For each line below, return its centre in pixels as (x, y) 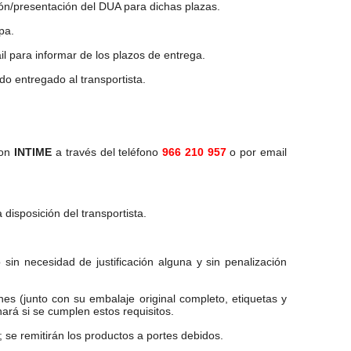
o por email (257, 152)
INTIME (33, 152)
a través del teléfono (107, 152)
